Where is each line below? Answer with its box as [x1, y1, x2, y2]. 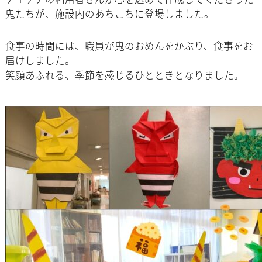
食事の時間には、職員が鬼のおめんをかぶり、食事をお [5, 39, 253, 53]
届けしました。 [5, 53, 75, 68]
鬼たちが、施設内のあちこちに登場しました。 [5, 6, 214, 21]
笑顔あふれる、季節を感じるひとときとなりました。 [5, 68, 244, 82]
